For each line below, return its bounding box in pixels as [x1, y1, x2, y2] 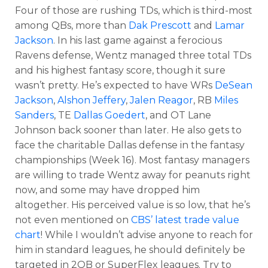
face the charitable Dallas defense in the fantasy [15, 139, 245, 151]
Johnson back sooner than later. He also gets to [15, 124, 242, 136]
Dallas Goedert [74, 109, 145, 121]
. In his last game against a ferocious [53, 34, 222, 46]
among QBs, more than [15, 19, 129, 31]
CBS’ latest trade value [131, 214, 239, 226]
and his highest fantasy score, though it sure [15, 64, 226, 76]
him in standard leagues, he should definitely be [15, 243, 245, 255]
